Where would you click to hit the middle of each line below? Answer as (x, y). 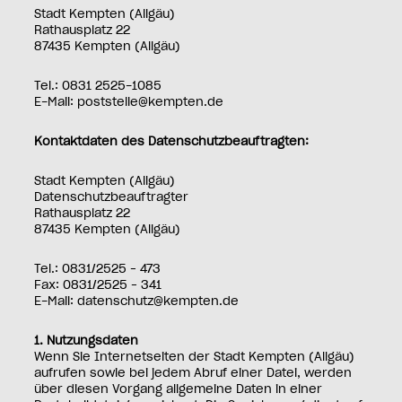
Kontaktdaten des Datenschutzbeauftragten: (172, 142)
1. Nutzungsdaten (87, 341)
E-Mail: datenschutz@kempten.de (137, 301)
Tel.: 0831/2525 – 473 (98, 269)
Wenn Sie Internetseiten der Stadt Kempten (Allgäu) (195, 357)
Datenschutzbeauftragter (112, 197)
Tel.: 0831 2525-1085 (98, 86)
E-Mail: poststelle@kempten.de (129, 102)
